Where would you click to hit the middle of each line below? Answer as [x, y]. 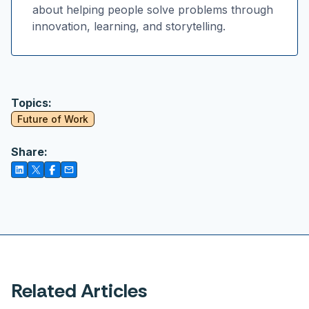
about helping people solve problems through [153, 9]
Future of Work [53, 119]
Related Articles [79, 290]
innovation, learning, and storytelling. [129, 26]
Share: [29, 151]
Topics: [31, 102]
